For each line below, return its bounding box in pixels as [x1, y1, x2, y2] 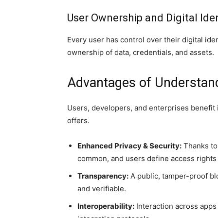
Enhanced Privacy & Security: [77, 141, 182, 151]
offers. [67, 116, 90, 126]
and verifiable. [77, 184, 126, 194]
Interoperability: [77, 201, 134, 211]
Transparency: [77, 171, 128, 181]
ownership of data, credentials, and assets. [67, 48, 214, 57]
